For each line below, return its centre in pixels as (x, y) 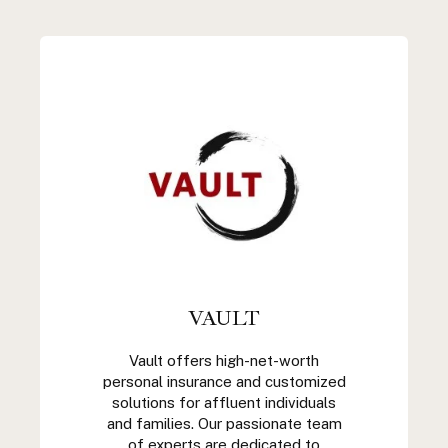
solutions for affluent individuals (224, 402)
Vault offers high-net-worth (224, 360)
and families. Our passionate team (224, 423)
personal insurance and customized (224, 381)
